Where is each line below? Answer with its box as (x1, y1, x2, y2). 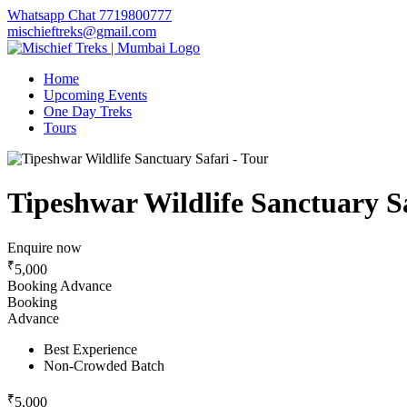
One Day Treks (36, 104, 124, 119)
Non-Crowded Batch (36, 358, 157, 374)
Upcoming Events (36, 87, 140, 103)
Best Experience (36, 342, 130, 358)
